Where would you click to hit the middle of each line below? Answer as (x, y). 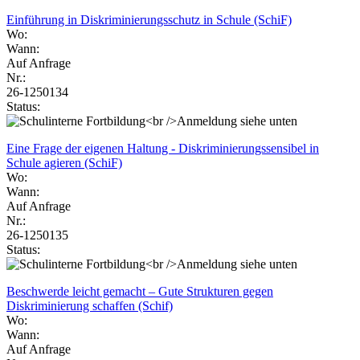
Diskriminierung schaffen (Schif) (90, 305)
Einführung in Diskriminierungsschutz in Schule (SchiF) (149, 19)
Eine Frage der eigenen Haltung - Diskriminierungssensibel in (163, 148)
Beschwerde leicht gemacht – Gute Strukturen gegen (140, 291)
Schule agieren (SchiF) (64, 162)
